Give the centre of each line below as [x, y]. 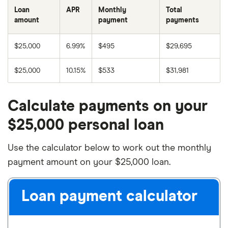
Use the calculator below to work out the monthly [109, 148]
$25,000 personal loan [86, 125]
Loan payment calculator [109, 196]
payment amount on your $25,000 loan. [89, 162]
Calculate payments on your [108, 106]
